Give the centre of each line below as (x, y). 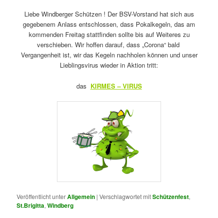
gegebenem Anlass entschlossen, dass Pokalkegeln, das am (109, 24)
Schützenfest (171, 196)
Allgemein (81, 196)
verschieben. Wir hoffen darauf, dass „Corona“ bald (109, 45)
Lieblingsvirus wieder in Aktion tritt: (109, 65)
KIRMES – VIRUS (116, 86)
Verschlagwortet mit (125, 196)
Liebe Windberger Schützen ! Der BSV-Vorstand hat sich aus (109, 14)
